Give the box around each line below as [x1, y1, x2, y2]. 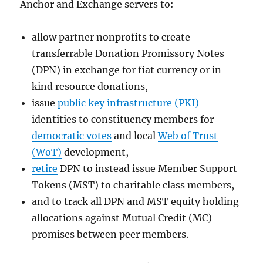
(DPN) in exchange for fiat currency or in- [32, 64, 228, 76]
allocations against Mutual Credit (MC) [32, 212, 213, 224]
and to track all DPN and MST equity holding [32, 195, 240, 208]
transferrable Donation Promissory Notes [32, 48, 225, 60]
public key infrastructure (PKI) [58, 97, 200, 109]
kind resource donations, [32, 80, 149, 93]
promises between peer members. [32, 228, 189, 241]
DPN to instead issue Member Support [58, 163, 238, 175]
